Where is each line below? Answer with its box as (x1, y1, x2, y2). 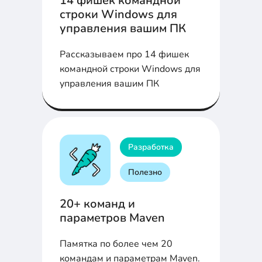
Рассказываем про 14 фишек (60, 47, 189, 61)
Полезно (128, 167, 162, 178)
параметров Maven (60, 210, 165, 226)
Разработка (128, 142, 174, 153)
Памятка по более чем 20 (60, 237, 173, 251)
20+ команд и (60, 196, 135, 212)
